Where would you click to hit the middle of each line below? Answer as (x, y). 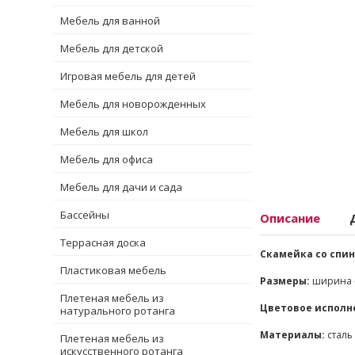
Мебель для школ (104, 131)
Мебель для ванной (110, 20)
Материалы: (292, 334)
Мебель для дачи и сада (121, 187)
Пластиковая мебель (113, 270)
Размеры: (285, 281)
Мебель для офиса (107, 159)
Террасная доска (103, 242)
